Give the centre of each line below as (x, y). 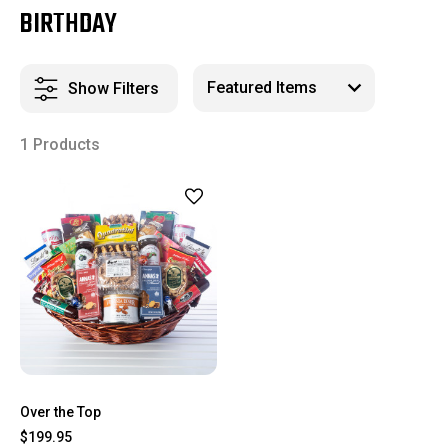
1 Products (60, 144)
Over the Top (60, 411)
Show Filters (113, 88)
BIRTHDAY (68, 24)
